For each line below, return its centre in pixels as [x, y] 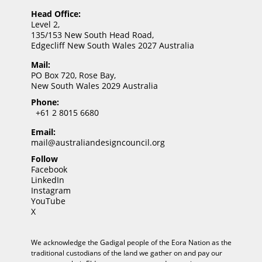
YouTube [48, 201]
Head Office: [56, 14]
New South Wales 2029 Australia [94, 86]
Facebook [49, 169]
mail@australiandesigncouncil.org [98, 142]
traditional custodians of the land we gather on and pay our [126, 253]
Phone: [45, 102]
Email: [43, 132]
